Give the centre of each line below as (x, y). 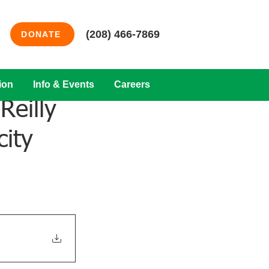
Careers (132, 84)
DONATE (41, 34)
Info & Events (63, 84)
